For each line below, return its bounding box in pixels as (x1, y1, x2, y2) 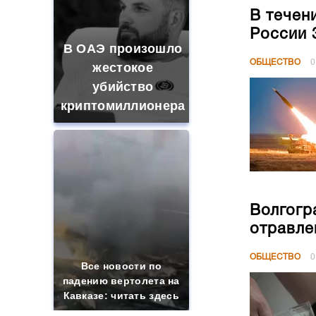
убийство (92, 80, 154, 94)
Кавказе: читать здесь (63, 290, 179, 301)
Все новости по (80, 260, 162, 272)
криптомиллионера (60, 99, 186, 113)
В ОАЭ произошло (63, 42, 183, 56)
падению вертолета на (62, 275, 180, 286)
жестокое (92, 61, 153, 75)
